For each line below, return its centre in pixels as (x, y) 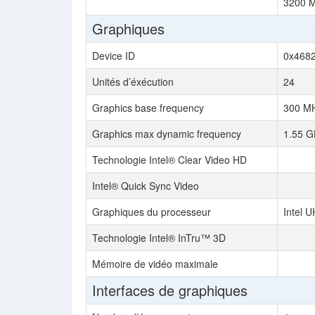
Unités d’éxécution (133, 82)
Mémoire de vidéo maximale (155, 264)
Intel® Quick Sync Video (146, 186)
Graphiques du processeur (152, 212)
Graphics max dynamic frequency (167, 134)
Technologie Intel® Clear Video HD (169, 160)
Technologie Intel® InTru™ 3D (159, 238)
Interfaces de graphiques (170, 290)
